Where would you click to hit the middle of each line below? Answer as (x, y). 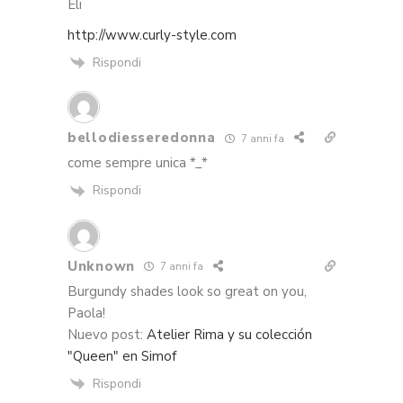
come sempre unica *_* (138, 163)
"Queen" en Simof (122, 356)
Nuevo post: (107, 334)
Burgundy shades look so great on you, (187, 291)
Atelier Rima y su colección (229, 334)
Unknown (101, 266)
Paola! (86, 313)
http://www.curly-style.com (152, 35)
